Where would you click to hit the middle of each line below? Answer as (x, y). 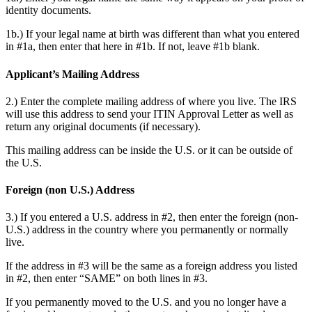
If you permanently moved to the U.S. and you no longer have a (146, 302)
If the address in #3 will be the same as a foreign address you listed (151, 266)
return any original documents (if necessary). (103, 126)
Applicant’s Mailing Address (72, 74)
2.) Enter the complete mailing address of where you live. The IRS (151, 101)
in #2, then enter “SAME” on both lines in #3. (107, 279)
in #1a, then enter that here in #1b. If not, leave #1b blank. (133, 47)
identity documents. (48, 10)
